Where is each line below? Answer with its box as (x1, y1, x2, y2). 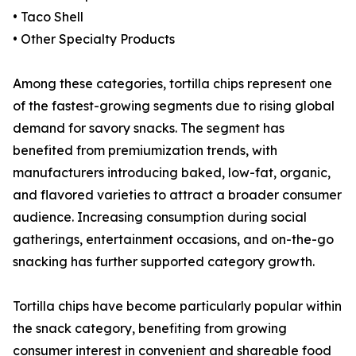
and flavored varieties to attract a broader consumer (13, 187, 342, 203)
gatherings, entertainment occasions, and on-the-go (13, 231, 334, 248)
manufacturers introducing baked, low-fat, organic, (13, 164, 331, 181)
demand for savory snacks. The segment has (13, 120, 284, 137)
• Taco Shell (13, 9, 83, 25)
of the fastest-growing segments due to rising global (13, 98, 335, 114)
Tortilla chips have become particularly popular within (13, 298, 342, 315)
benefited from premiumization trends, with (13, 142, 277, 159)
